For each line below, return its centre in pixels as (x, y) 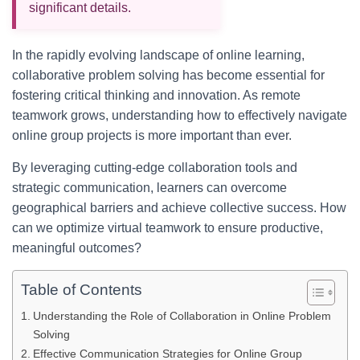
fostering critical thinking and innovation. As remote (156, 95)
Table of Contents (82, 290)
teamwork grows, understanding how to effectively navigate (180, 115)
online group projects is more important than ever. (152, 135)
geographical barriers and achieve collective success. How (179, 208)
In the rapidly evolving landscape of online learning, (158, 55)
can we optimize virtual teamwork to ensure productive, (168, 228)
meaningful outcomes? (77, 248)
